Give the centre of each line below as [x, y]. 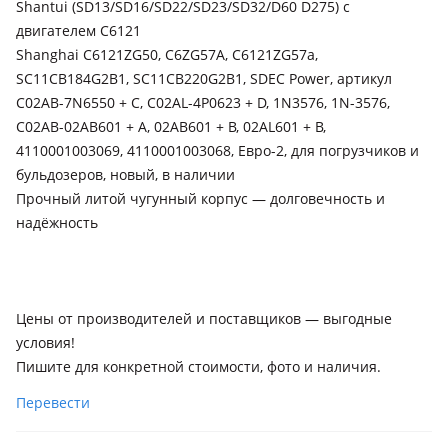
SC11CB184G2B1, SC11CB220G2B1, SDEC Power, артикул [204, 78]
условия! [45, 342]
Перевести [53, 402]
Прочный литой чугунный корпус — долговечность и [200, 198]
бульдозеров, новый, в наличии [125, 174]
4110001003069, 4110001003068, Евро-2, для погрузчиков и [217, 150]
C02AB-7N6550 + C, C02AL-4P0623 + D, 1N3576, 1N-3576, [203, 102]
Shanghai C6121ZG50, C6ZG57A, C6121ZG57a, [167, 54]
